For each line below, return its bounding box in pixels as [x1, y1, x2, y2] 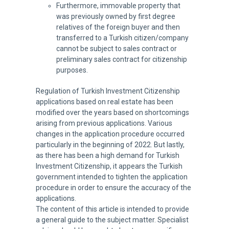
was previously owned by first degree [56, 12, 175, 20]
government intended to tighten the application [35, 173, 188, 181]
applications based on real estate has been [35, 98, 173, 106]
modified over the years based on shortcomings [35, 108, 189, 117]
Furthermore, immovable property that [56, 2, 180, 10]
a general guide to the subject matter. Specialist [35, 216, 189, 224]
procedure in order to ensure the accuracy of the [35, 184, 191, 192]
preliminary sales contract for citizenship [56, 55, 187, 63]
